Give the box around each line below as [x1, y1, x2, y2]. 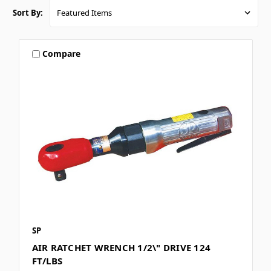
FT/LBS [31, 254, 62, 267]
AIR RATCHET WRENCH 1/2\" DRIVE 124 [31, 241, 211, 253]
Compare [42, 48, 81, 60]
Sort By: [13, 7, 43, 18]
